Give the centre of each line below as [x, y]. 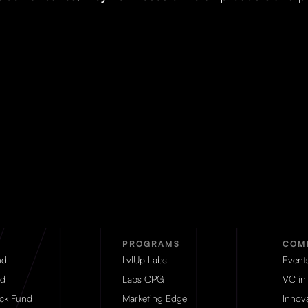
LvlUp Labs [144, 260]
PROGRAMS [151, 244]
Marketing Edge [154, 298]
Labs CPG [143, 279]
